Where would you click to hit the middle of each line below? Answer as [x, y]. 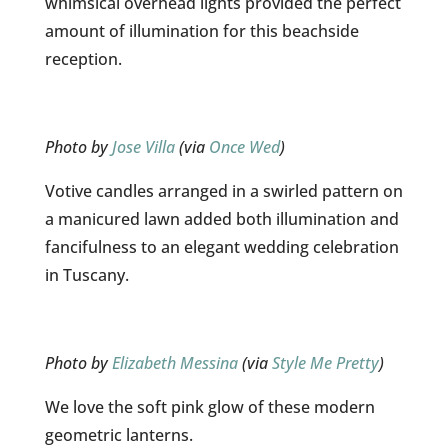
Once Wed [244, 147]
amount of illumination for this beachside [201, 31]
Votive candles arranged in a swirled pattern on [223, 191]
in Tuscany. [86, 275]
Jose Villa [143, 147]
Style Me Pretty [325, 363]
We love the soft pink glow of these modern [209, 407]
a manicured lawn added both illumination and [221, 219]
